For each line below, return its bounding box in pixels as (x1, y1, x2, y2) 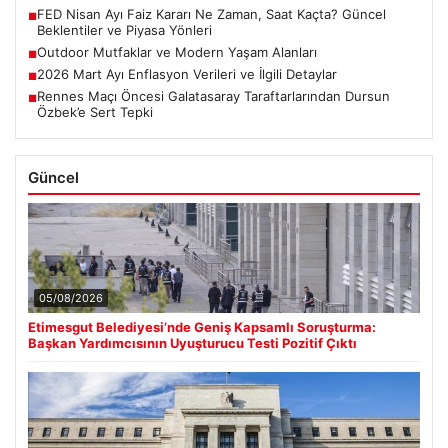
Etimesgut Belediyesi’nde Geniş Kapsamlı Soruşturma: (28, 319, 376, 336)
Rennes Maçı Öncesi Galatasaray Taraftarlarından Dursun (37, 88, 390, 105)
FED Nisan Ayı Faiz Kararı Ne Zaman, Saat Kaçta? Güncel (37, 6, 386, 23)
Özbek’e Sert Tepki (37, 104, 153, 121)
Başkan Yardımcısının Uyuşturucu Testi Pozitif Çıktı (28, 335, 357, 352)
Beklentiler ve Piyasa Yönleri (37, 22, 212, 39)
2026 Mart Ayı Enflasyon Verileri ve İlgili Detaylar (37, 66, 337, 83)
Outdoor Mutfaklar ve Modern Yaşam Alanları (37, 44, 317, 61)
